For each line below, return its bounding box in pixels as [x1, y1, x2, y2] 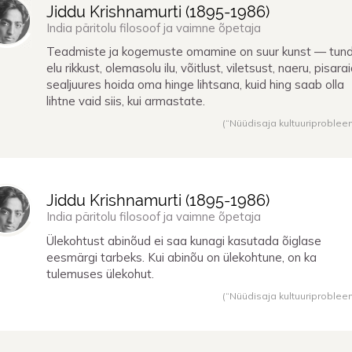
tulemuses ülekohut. [46, 266, 154, 281]
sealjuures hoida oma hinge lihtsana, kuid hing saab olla [46, 77, 344, 93]
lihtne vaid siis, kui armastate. [46, 93, 205, 109]
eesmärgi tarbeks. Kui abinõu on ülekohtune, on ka [46, 249, 317, 265]
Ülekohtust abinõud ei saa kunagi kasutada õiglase [46, 233, 321, 248]
